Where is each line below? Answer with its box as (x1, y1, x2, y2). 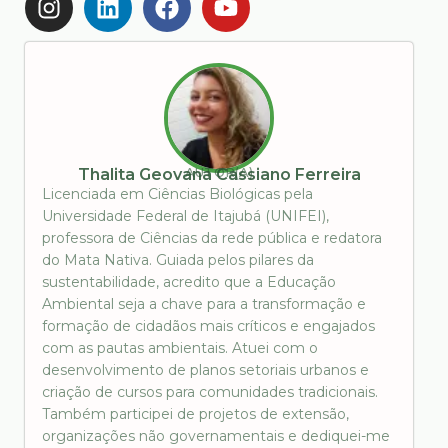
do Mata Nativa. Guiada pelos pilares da (42, 250, 314, 269)
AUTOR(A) (185, 164, 253, 181)
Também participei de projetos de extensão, (42, 404, 349, 423)
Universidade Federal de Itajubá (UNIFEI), (42, 206, 329, 225)
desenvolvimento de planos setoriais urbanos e (42, 360, 369, 379)
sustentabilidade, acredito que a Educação (42, 272, 336, 291)
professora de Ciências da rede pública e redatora (42, 228, 382, 247)
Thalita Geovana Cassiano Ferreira (77, 164, 361, 184)
